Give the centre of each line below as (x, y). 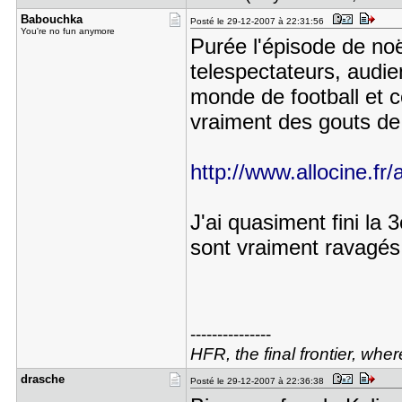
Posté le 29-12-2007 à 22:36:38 (259, 381)
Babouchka (51, 19)
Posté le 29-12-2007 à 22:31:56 (259, 21)
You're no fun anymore (67, 31)
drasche (42, 379)
